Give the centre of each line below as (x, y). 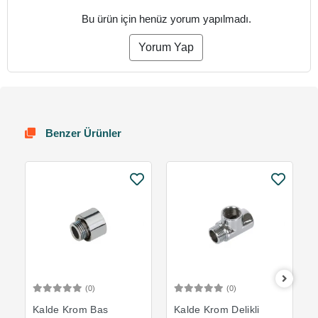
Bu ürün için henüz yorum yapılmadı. (166, 19)
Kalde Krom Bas (71, 309)
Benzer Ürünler (82, 133)
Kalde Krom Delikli (217, 309)
